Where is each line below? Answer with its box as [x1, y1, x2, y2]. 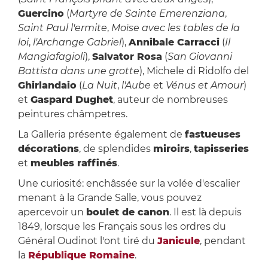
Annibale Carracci [128, 36, 220, 48]
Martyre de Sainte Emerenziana [69, 8, 225, 20]
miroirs [153, 143, 190, 155]
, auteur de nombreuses [112, 94, 228, 106]
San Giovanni [167, 51, 232, 63]
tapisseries [193, 143, 249, 155]
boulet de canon [86, 206, 169, 218]
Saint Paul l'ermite [17, 22, 107, 34]
